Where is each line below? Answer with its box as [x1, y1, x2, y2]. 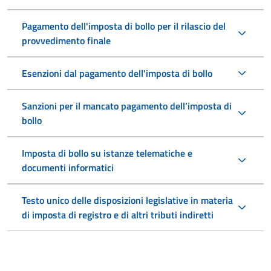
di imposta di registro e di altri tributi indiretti [22, 207, 214, 222]
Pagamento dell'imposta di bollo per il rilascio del [22, 18, 226, 33]
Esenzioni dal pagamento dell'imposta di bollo [22, 65, 212, 80]
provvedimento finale [22, 33, 111, 48]
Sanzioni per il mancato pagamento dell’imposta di [22, 98, 232, 113]
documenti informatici [22, 160, 114, 175]
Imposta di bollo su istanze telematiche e [22, 145, 192, 160]
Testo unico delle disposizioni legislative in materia [22, 192, 233, 207]
